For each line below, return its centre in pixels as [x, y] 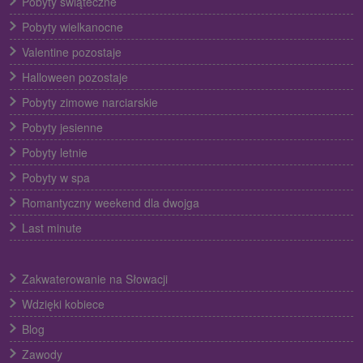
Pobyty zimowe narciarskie [90, 102]
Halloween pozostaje [75, 77]
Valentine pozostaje [72, 52]
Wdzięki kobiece [63, 304]
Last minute [52, 228]
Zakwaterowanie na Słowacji [95, 279]
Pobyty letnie [55, 153]
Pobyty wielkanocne [73, 27]
